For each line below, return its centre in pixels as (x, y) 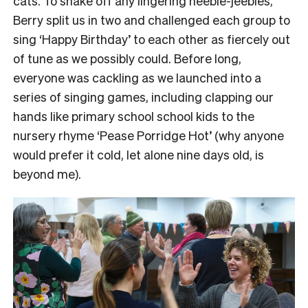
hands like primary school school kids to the (134, 115)
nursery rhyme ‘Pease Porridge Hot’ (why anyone (148, 135)
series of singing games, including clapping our (143, 96)
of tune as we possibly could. (93, 58)
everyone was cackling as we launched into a (137, 77)
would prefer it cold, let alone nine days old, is (139, 154)
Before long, (208, 58)
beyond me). (48, 173)
